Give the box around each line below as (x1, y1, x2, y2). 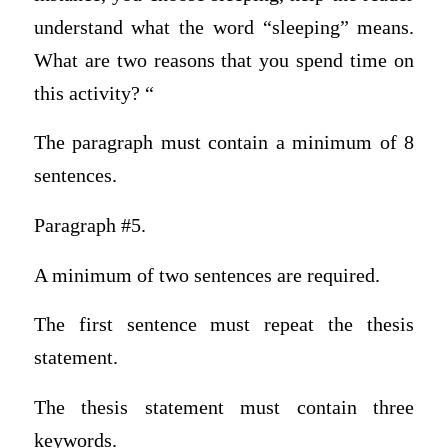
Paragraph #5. (33, 215, 146, 237)
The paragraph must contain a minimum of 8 (33, 132, 415, 154)
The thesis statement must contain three (33, 396, 415, 418)
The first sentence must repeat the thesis (33, 314, 415, 336)
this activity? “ (33, 82, 154, 104)
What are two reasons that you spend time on (33, 49, 415, 71)
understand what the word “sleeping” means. (33, 16, 415, 38)
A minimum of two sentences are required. (33, 264, 380, 286)
